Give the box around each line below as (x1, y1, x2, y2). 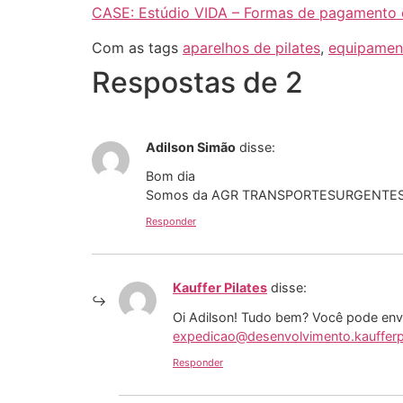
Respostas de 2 (92, 64, 303, 100)
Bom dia (146, 167, 195, 184)
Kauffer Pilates (173, 280, 267, 296)
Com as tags (92, 38, 183, 57)
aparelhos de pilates (183, 38, 320, 57)
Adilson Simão (146, 139, 236, 155)
